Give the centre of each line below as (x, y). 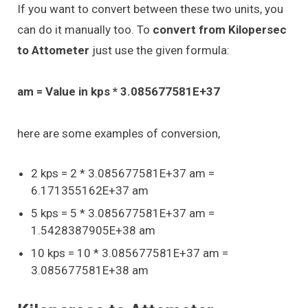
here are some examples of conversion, (119, 133)
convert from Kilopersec (218, 29)
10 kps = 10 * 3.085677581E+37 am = (130, 253)
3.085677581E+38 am (90, 270)
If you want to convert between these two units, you (150, 9)
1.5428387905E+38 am (93, 230)
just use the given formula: (161, 50)
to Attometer (55, 50)
